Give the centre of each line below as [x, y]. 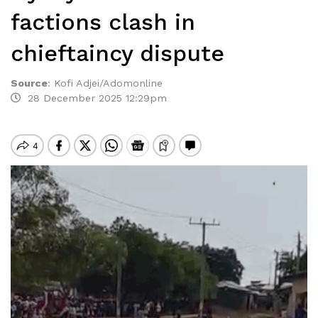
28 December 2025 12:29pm [94, 98]
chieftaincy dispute [117, 53]
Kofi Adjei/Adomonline [108, 83]
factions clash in [103, 22]
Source [29, 83]
